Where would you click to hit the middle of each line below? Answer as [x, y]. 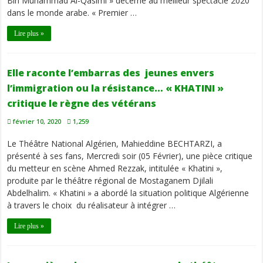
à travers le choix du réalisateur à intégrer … [92, 205]
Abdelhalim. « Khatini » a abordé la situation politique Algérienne [128, 193]
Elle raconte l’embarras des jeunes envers [111, 73]
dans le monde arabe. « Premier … [72, 13]
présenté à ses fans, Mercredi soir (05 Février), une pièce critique [130, 156]
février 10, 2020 [37, 122]
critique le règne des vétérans [82, 104]
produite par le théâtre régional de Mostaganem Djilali [110, 181]
